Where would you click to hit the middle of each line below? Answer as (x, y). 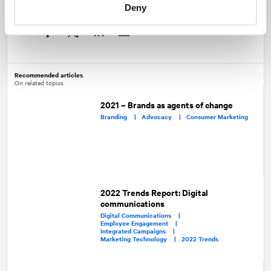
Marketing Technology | (141, 238)
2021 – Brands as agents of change (166, 104)
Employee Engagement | (142, 223)
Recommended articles (49, 75)
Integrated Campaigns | (141, 230)
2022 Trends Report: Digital (155, 192)
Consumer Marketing (217, 116)
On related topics (39, 83)
